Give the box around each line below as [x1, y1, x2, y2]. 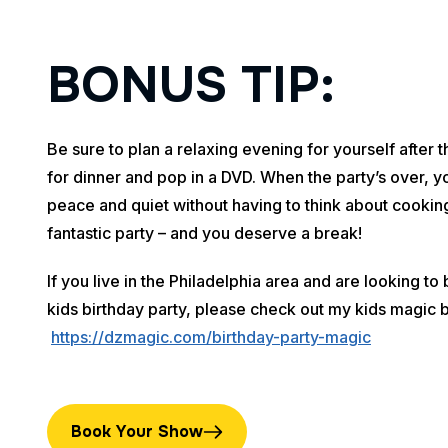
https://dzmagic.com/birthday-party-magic [51, 326, 371, 347]
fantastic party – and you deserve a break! [47, 222, 362, 243]
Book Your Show [71, 420, 203, 442]
